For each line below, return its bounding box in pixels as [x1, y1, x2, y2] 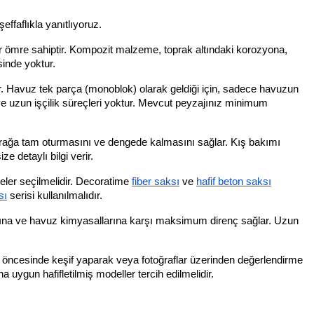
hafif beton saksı [196, 175, 271, 187]
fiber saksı [132, 175, 179, 187]
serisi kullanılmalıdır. [7, 189, 102, 201]
